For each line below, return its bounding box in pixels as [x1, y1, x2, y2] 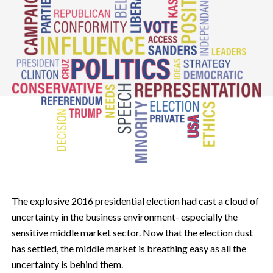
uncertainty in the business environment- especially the [11, 210, 238, 222]
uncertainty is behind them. [11, 258, 123, 270]
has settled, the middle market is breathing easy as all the [11, 242, 246, 254]
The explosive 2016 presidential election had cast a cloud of [11, 194, 259, 207]
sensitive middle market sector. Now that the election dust [11, 226, 253, 238]
